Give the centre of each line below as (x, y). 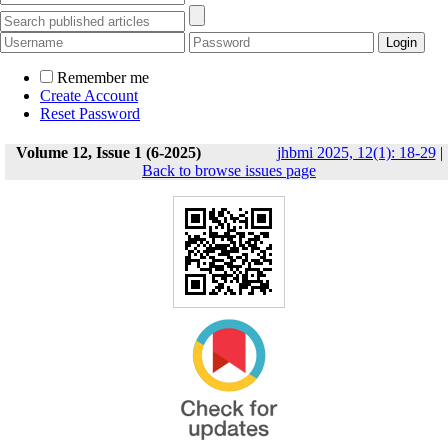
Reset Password (90, 113)
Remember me (103, 77)
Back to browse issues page (229, 170)
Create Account (89, 95)
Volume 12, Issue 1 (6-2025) (108, 152)
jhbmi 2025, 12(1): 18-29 (356, 152)
